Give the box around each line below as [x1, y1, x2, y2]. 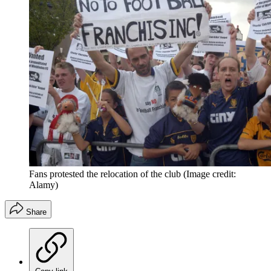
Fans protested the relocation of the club [29, 168, 181, 179]
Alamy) [29, 179, 58, 190]
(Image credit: [183, 168, 236, 179]
